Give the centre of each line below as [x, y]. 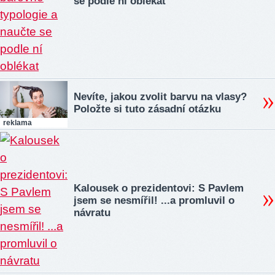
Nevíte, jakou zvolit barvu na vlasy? [160, 97]
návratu [92, 213]
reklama [17, 122]
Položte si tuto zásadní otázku [147, 109]
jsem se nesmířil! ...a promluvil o [154, 201]
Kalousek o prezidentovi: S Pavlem [159, 188]
